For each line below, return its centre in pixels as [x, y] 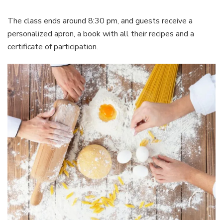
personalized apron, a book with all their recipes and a [101, 34]
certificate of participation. [54, 47]
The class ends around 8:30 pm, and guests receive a [100, 21]
